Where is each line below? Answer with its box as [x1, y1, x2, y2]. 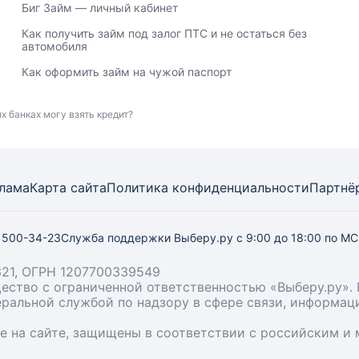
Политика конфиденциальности [107, 179, 309, 196]
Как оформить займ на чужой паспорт [21, 65, 232, 79]
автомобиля [21, 39, 87, 53]
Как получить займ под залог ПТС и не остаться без [21, 26, 307, 40]
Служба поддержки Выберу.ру [61, 231, 236, 244]
